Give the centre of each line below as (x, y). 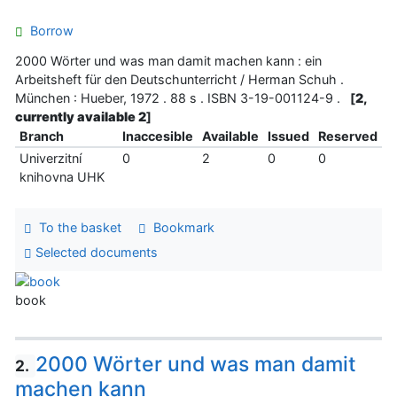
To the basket (76, 228)
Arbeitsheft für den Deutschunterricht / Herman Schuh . (179, 80)
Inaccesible (157, 136)
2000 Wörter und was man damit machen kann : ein (168, 61)
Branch (41, 136)
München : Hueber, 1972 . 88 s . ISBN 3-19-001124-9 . (181, 98)
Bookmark (180, 228)
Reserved (347, 136)
